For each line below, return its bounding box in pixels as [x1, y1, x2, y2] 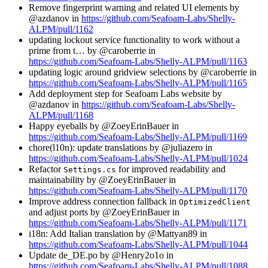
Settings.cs [63, 165, 116, 174]
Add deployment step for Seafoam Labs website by [29, 88, 222, 99]
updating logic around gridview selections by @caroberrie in [29, 66, 257, 77]
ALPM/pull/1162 [29, 23, 93, 34]
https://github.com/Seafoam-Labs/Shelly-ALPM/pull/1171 [29, 217, 247, 228]
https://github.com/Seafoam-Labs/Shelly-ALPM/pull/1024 [29, 153, 248, 163]
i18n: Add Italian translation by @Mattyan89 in [29, 228, 207, 239]
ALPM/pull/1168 [29, 109, 93, 120]
